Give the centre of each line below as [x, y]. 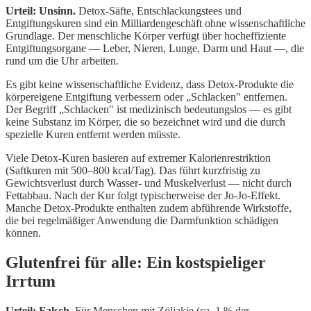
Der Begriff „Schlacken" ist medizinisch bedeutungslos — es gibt [149, 110]
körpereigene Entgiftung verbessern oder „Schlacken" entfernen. [146, 97]
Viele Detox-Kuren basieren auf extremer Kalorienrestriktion [138, 158]
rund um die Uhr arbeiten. [62, 61]
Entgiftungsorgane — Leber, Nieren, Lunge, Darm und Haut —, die [155, 49]
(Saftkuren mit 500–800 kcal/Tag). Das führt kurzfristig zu [133, 171]
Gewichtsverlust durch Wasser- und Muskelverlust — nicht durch [149, 183]
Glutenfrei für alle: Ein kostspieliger [136, 263]
